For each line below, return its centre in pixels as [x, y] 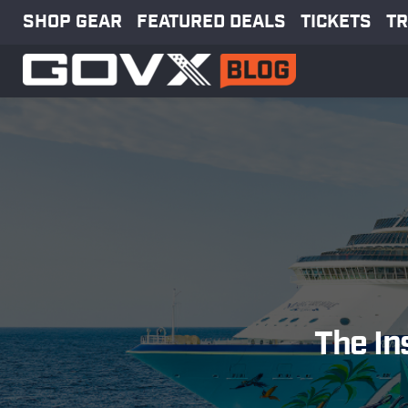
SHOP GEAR [72, 21]
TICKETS [336, 21]
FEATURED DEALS [211, 21]
